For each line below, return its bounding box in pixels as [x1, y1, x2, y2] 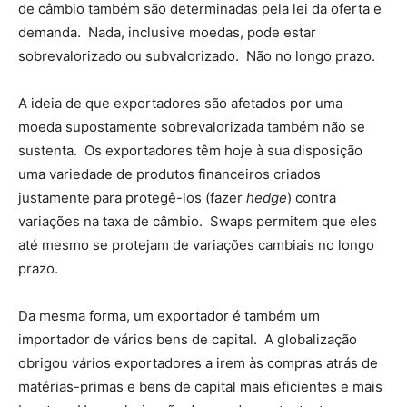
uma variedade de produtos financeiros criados [18, 165, 321, 183]
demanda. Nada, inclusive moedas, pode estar [18, 24, 316, 41]
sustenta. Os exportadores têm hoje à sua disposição [18, 142, 362, 159]
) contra [287, 189, 336, 206]
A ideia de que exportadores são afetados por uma [18, 94, 342, 112]
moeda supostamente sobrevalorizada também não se [18, 118, 365, 135]
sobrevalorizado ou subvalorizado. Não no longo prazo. [18, 47, 375, 65]
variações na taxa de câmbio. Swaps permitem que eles [18, 213, 377, 230]
